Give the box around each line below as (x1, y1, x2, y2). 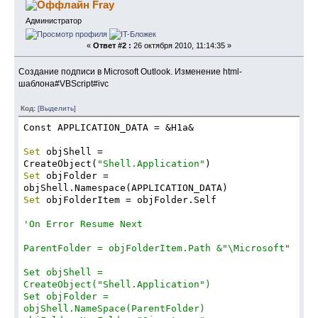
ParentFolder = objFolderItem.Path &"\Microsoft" (23, 243, 290, 254)
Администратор (25, 16, 82, 25)
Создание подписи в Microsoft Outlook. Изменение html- (18, 66, 243, 77)
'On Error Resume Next (23, 219, 143, 230)
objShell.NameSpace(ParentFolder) (23, 303, 205, 314)
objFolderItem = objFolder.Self (40, 194, 216, 206)
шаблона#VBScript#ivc (18, 78, 109, 89)
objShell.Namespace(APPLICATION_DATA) (23, 182, 228, 194)
